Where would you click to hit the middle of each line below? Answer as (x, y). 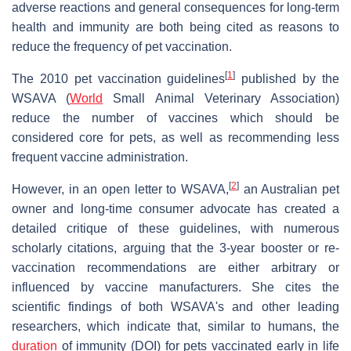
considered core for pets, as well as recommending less (175, 137)
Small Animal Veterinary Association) (221, 98)
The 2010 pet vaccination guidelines (119, 78)
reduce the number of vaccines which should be (175, 118)
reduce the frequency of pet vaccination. (122, 46)
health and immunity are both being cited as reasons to (175, 27)
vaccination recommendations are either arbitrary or (175, 267)
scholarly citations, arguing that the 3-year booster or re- (175, 248)
